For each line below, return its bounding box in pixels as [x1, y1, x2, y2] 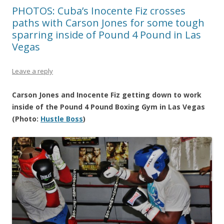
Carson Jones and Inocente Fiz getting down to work [12, 90, 201, 100]
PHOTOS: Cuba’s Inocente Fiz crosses [12, 4, 185, 18]
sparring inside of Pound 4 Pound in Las [12, 28, 201, 42]
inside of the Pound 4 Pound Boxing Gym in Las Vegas [12, 102, 205, 112]
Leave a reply [12, 66, 53, 76]
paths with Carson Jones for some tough [12, 16, 204, 30]
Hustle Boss [40, 114, 83, 124]
